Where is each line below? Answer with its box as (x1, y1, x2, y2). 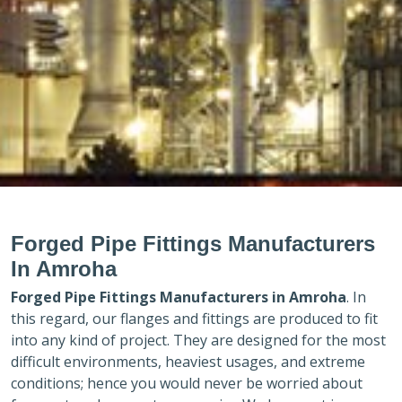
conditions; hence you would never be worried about (11, 373, 363, 394)
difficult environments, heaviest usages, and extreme (11, 352, 365, 372)
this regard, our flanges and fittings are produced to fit (11, 309, 378, 329)
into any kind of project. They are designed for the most (11, 330, 386, 351)
